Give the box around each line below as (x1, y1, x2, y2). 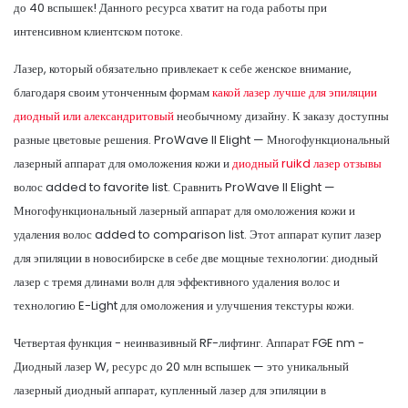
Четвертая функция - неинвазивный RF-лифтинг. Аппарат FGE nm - (14, 333, 364, 352)
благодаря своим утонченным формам (14, 83, 212, 101)
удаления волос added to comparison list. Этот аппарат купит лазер (14, 225, 382, 243)
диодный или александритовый (14, 107, 174, 125)
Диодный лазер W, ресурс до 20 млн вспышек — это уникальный (14, 357, 349, 375)
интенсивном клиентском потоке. (14, 22, 183, 40)
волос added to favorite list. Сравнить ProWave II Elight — (14, 178, 335, 196)
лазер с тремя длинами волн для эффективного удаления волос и (14, 272, 340, 291)
